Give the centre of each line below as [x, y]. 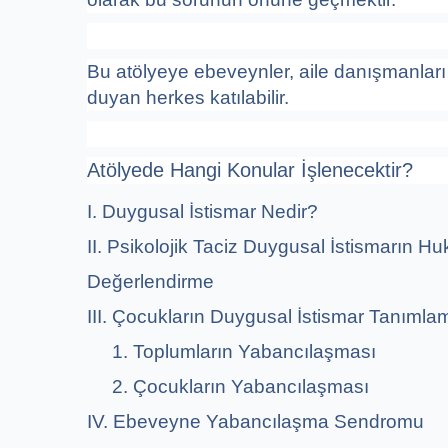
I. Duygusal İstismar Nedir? [205, 211]
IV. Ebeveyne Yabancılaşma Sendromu [258, 421]
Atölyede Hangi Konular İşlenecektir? [250, 169]
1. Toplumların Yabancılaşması [234, 351]
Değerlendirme [153, 281]
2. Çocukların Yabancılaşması [230, 386]
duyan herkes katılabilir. [188, 97]
